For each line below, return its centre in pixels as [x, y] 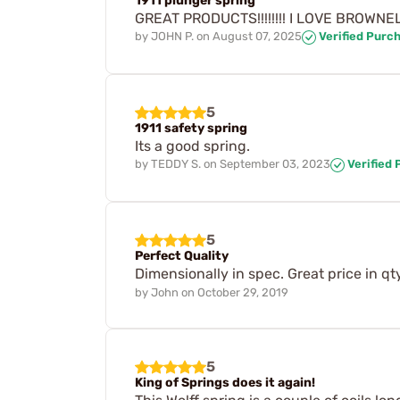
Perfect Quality [182, 255]
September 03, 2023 [275, 164]
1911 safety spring [191, 129]
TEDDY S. [176, 164]
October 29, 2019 [243, 292]
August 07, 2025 [257, 37]
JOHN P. [172, 37]
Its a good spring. [192, 146]
